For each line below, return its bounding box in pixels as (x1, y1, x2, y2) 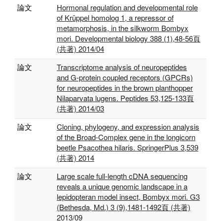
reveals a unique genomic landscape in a (57, 181, 187, 191)
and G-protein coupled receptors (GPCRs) (57, 72, 193, 82)
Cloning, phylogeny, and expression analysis (57, 121, 199, 132)
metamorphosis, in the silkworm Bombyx (57, 23, 188, 33)
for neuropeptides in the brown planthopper (57, 82, 193, 93)
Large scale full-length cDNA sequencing (57, 171, 187, 181)
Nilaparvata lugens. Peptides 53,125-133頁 (57, 93, 194, 103)
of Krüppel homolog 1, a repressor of (57, 12, 174, 23)
